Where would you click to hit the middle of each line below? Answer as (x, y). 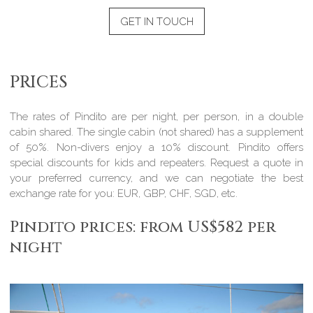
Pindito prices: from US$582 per (143, 227)
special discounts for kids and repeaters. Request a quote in (156, 163)
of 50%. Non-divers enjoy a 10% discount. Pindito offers (156, 148)
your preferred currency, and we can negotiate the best (156, 179)
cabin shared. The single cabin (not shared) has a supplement (156, 132)
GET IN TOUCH (156, 21)
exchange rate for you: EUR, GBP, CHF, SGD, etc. (124, 194)
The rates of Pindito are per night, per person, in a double (156, 117)
